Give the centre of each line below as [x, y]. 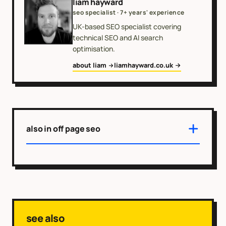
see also [46, 218]
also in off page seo [63, 128]
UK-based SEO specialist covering [127, 27]
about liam [90, 65]
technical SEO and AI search [118, 38]
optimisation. [94, 49]
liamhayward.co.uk [144, 65]
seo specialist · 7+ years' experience [129, 13]
